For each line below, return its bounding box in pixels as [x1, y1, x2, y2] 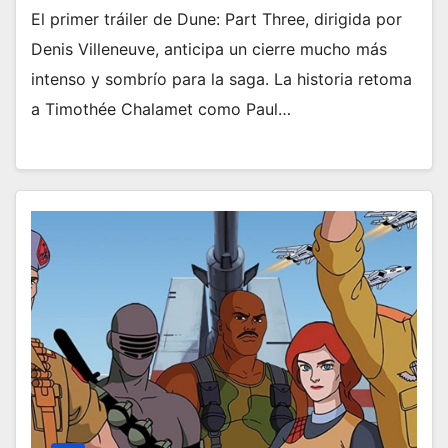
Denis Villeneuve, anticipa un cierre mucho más [31, 38, 387, 59]
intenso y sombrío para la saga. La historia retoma [31, 68, 412, 89]
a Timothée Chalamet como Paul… [31, 98, 291, 119]
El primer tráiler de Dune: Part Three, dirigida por [31, 8, 402, 29]
